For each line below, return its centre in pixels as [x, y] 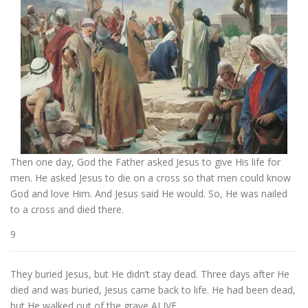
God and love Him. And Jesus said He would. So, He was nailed [149, 194]
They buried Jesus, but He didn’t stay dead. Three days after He [150, 274]
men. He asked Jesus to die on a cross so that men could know [151, 178]
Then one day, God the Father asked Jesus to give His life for [145, 162]
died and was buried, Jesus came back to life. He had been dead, [153, 290]
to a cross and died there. [67, 209]
